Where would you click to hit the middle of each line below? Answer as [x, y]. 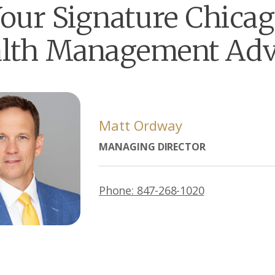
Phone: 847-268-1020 [152, 190]
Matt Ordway [141, 125]
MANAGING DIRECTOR [153, 147]
